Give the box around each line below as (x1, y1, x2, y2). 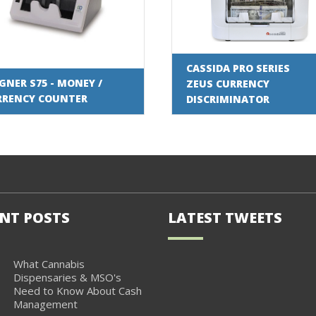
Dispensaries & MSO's (13, 270, 121, 285)
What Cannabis (13, 257, 85, 272)
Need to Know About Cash (13, 284, 142, 298)
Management (13, 297, 78, 312)
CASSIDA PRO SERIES (186, 61, 290, 75)
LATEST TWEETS (168, 208, 283, 228)
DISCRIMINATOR (186, 92, 269, 106)
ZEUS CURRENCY (186, 76, 269, 90)
